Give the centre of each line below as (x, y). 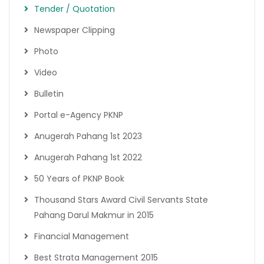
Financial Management (82, 236)
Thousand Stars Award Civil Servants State (121, 199)
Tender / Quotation (75, 9)
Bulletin (49, 93)
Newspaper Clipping (75, 30)
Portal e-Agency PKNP (79, 115)
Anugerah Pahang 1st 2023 (88, 136)
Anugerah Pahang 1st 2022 (88, 157)
